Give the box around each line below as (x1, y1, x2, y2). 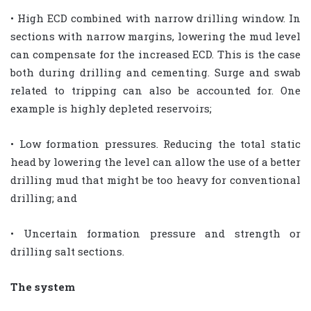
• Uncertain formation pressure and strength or (10, 226, 301, 241)
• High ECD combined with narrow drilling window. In (10, 11, 301, 26)
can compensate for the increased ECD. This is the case (10, 47, 301, 62)
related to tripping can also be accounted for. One (10, 83, 301, 98)
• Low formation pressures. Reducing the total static (10, 137, 301, 151)
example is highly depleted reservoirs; (10, 101, 212, 116)
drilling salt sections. (10, 244, 124, 259)
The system (10, 280, 75, 294)
